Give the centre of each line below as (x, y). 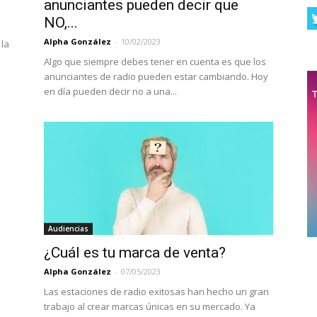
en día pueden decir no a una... (110, 91)
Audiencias (68, 229)
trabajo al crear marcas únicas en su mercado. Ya (150, 306)
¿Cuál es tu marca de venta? (137, 253)
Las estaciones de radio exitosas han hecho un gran (156, 292)
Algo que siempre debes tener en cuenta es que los (155, 62)
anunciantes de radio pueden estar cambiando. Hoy (156, 76)
